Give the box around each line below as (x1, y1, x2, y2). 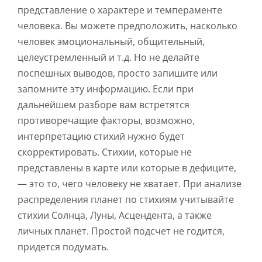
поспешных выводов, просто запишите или (18, 67, 218, 80)
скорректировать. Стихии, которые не (18, 146, 192, 159)
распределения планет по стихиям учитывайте (18, 193, 234, 206)
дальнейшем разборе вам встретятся (18, 98, 189, 112)
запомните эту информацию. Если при (18, 82, 194, 96)
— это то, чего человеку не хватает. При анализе (18, 177, 242, 191)
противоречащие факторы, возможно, (18, 114, 195, 127)
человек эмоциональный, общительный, (18, 35, 205, 49)
